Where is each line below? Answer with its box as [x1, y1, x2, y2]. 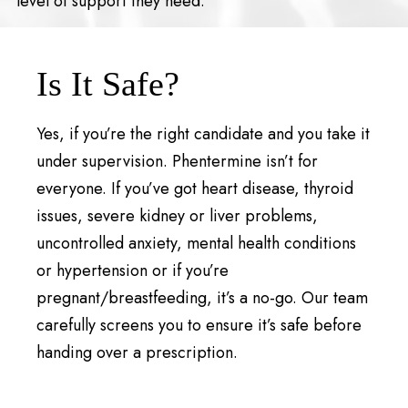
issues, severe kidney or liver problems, [36, 204, 319, 229]
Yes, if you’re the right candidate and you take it [36, 122, 371, 147]
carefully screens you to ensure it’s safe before [36, 313, 362, 338]
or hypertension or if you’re [36, 259, 229, 283]
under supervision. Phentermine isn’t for [36, 149, 319, 174]
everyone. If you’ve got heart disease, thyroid [36, 177, 354, 201]
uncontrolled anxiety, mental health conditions [36, 231, 357, 256]
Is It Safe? [36, 64, 180, 103]
